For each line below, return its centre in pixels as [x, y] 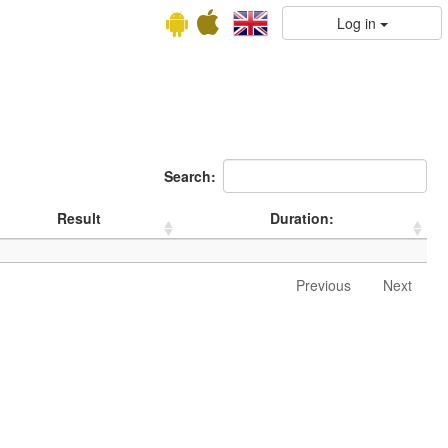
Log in [358, 23]
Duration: [302, 218]
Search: [189, 176]
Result [78, 218]
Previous [323, 284]
